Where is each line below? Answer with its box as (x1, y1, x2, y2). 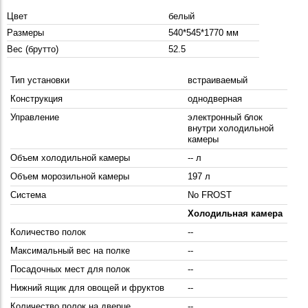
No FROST (188, 190, 232, 201)
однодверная (188, 93, 242, 104)
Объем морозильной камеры (10, 171, 129, 182)
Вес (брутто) (7, 44, 58, 55)
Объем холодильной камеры (10, 153, 130, 164)
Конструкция (10, 93, 63, 104)
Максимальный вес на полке (10, 245, 130, 256)
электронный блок (188, 112, 263, 123)
